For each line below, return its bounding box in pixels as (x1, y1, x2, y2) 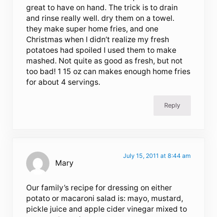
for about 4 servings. (26, 77, 101, 87)
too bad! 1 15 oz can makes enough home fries (26, 66, 191, 76)
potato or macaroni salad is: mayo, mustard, (26, 194, 184, 203)
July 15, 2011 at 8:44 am (123, 152, 191, 160)
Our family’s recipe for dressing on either (26, 183, 172, 193)
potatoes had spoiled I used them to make (26, 45, 177, 55)
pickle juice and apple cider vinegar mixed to (26, 204, 187, 214)
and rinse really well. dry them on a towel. (26, 13, 175, 23)
